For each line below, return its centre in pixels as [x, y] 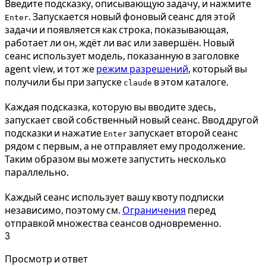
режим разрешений [142, 69]
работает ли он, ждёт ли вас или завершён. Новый [120, 42]
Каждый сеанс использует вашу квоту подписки [114, 197]
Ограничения [154, 210]
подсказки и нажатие [54, 133]
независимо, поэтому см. [64, 210]
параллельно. [37, 172]
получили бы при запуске [64, 82]
